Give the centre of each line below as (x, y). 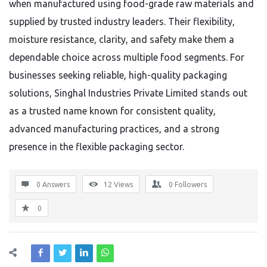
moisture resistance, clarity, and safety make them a (122, 39)
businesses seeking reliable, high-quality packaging (118, 75)
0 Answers (53, 184)
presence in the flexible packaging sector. (97, 147)
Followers (191, 184)
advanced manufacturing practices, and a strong (114, 129)
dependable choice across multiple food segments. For (127, 57)
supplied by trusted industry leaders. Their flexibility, (122, 21)
